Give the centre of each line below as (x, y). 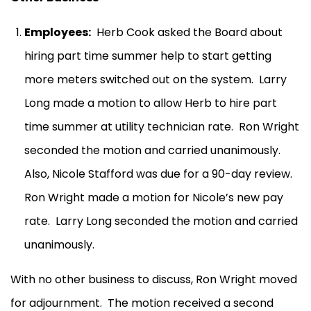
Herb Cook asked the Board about (190, 33)
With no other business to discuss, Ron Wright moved (154, 280)
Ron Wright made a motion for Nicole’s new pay (154, 198)
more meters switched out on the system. (139, 80)
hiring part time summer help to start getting (148, 56)
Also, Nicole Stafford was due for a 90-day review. (158, 174)
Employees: (58, 33)
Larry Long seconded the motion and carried (177, 221)
